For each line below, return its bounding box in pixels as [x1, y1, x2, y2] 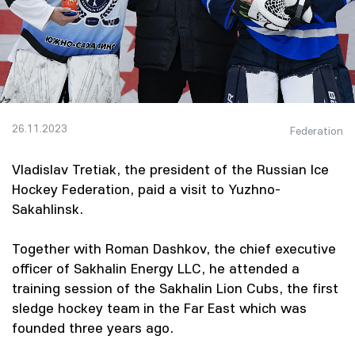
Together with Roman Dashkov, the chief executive [12, 239, 336, 258]
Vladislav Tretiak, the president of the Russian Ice [12, 160, 329, 178]
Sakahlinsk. [12, 200, 83, 218]
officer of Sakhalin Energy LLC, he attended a [12, 259, 300, 277]
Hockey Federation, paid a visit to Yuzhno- [12, 180, 281, 198]
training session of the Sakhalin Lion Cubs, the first [12, 279, 338, 297]
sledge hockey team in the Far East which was [12, 299, 307, 317]
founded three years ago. [12, 319, 174, 337]
